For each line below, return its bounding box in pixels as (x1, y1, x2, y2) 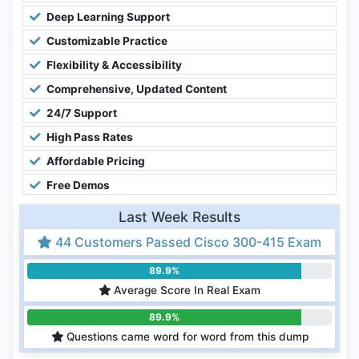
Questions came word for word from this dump (63, 330, 309, 344)
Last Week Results (119, 208, 240, 226)
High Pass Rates (44, 131, 133, 144)
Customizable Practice (44, 34, 167, 48)
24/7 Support (44, 107, 117, 120)
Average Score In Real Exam (111, 284, 260, 297)
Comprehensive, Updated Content (44, 83, 227, 96)
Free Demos (44, 179, 110, 192)
